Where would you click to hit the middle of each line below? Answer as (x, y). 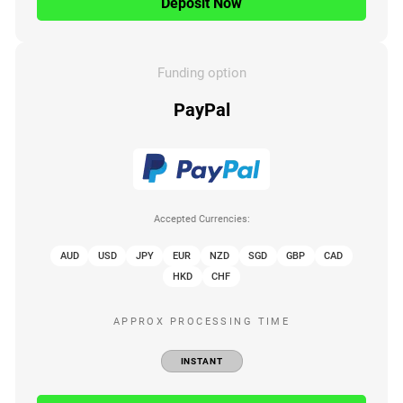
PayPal (201, 111)
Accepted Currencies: (201, 218)
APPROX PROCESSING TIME (201, 321)
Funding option (201, 73)
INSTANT (201, 361)
